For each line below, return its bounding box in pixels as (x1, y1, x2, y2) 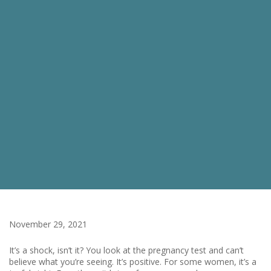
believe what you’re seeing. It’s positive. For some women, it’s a (9, 256, 256, 267)
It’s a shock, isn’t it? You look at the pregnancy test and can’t (9, 244, 244, 256)
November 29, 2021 (9, 218, 87, 230)
